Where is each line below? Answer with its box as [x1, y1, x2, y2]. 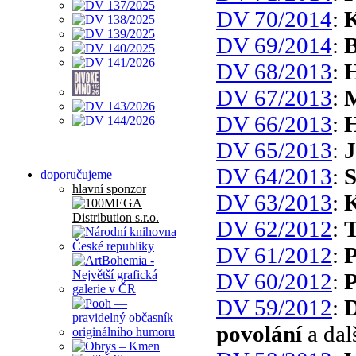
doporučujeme [41, 167, 112, 181]
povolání [216, 320, 302, 346]
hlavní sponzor [72, 181, 146, 195]
